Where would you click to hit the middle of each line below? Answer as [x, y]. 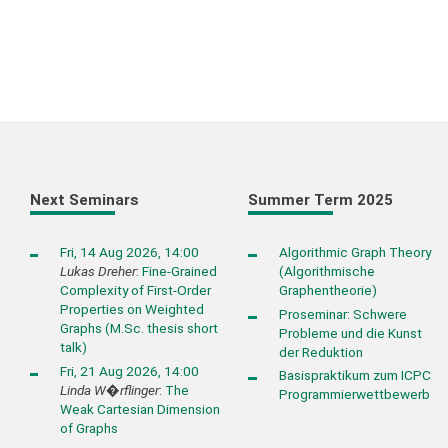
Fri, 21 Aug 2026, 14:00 [130, 370]
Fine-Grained [180, 271]
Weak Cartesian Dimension [140, 408]
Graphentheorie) [327, 290]
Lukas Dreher [98, 271]
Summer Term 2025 [321, 199]
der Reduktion [320, 351]
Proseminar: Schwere [342, 313]
